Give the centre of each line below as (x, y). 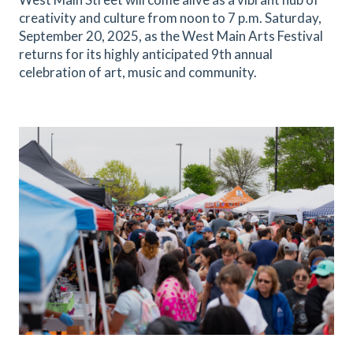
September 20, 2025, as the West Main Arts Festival (171, 36)
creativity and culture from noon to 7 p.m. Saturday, (170, 18)
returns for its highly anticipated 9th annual (146, 54)
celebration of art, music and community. (138, 72)
